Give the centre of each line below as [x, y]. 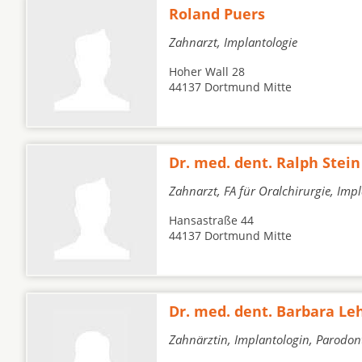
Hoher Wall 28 [207, 72]
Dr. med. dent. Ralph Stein [265, 162]
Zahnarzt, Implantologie [233, 42]
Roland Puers [217, 14]
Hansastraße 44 [211, 220]
